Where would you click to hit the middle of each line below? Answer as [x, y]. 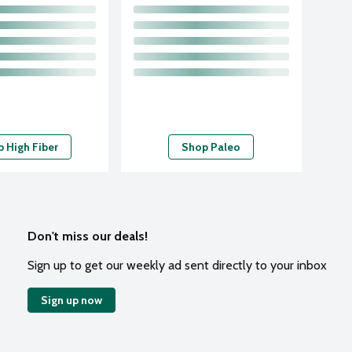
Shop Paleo [211, 147]
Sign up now [71, 300]
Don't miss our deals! [88, 236]
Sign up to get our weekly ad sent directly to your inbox [177, 265]
